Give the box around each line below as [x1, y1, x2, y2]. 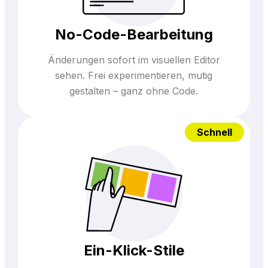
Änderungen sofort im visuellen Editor [47, 54, 220, 66]
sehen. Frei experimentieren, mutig [55, 69, 213, 82]
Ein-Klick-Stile [83, 241, 184, 259]
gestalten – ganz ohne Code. [69, 85, 199, 98]
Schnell [197, 126, 233, 139]
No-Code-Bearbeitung [54, 26, 213, 44]
